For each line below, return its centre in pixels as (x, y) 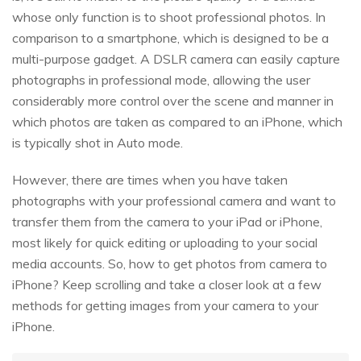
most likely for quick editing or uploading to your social (165, 243)
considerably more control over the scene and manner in (173, 101)
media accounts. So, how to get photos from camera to (170, 264)
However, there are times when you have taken (150, 180)
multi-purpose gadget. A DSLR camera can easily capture (176, 59)
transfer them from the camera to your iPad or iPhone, (167, 222)
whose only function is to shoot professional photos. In (169, 17)
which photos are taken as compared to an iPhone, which (177, 122)
